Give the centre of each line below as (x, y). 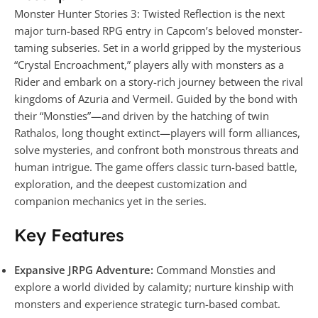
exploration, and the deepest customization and (131, 183)
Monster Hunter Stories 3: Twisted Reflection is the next (149, 13)
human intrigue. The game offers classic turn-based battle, (156, 166)
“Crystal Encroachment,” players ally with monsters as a (149, 64)
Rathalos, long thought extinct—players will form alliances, (157, 132)
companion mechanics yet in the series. (110, 201)
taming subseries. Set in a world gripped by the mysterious (158, 47)
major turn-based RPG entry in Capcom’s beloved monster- (158, 30)
